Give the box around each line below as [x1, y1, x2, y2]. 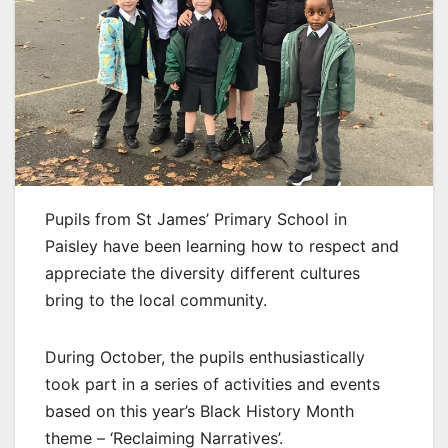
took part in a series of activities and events [45, 374, 380, 395]
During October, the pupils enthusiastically [45, 347, 365, 368]
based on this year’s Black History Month [45, 401, 354, 422]
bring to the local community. [45, 290, 267, 311]
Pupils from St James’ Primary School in [45, 209, 347, 230]
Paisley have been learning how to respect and [45, 236, 399, 257]
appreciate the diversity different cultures [45, 263, 360, 284]
